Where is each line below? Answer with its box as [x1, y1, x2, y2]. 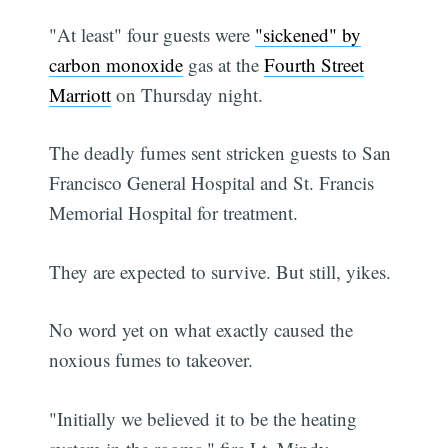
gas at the [183, 51, 265, 77]
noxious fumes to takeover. [49, 347, 254, 373]
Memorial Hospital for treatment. [49, 200, 299, 226]
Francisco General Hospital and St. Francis [49, 170, 375, 196]
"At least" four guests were [49, 21, 256, 47]
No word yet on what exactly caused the [49, 317, 354, 343]
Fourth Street [264, 51, 365, 77]
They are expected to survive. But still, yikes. [49, 258, 392, 284]
